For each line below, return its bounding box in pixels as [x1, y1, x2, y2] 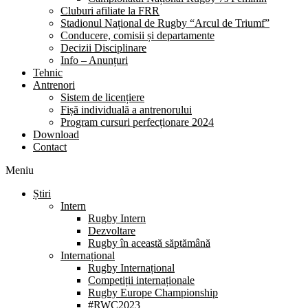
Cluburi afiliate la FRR [60, 4, 159, 16]
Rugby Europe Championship [88, 286, 218, 298]
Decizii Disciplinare [60, 41, 146, 54]
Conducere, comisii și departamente [60, 29, 214, 41]
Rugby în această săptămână [88, 236, 210, 249]
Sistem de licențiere [60, 91, 144, 103]
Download [33, 128, 79, 140]
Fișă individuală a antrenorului [60, 103, 192, 115]
